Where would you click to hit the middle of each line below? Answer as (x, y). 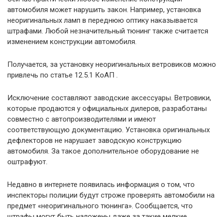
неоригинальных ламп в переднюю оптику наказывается (102, 20)
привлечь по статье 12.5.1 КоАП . (62, 75)
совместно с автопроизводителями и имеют (82, 119)
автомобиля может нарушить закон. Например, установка (104, 9)
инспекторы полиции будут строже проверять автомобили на (111, 195)
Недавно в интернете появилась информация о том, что (101, 184)
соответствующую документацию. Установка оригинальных (108, 130)
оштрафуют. (27, 162)
